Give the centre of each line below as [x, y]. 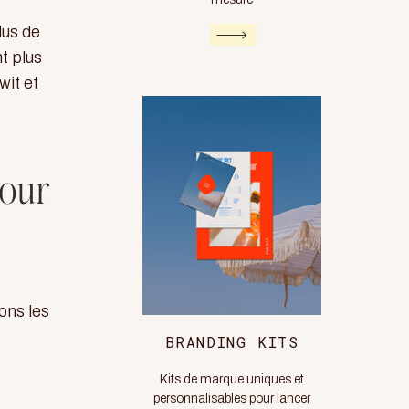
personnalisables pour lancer [232, 399]
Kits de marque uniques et [232, 379]
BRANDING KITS [232, 342]
